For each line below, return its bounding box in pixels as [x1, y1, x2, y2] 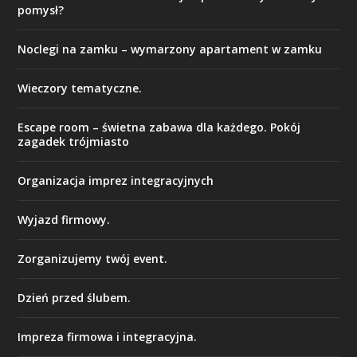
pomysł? [18, 2, 65, 18]
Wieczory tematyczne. [18, 80, 143, 96]
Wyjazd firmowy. [18, 211, 111, 227]
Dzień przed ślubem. [18, 289, 131, 305]
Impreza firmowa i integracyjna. [18, 328, 198, 344]
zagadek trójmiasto [18, 133, 130, 149]
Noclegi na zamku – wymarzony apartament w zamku [18, 41, 323, 57]
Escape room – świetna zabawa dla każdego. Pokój [18, 119, 301, 135]
